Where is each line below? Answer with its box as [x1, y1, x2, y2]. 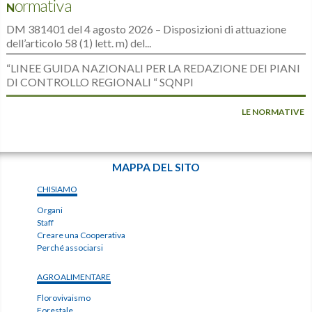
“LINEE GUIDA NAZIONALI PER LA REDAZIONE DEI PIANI [6, 61, 300, 75]
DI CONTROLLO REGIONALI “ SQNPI [6, 75, 194, 88]
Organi [37, 204, 63, 215]
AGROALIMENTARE [37, 271, 111, 282]
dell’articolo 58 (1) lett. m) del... [6, 36, 151, 49]
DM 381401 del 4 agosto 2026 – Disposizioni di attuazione [6, 22, 286, 36]
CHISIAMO [37, 183, 78, 194]
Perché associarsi [37, 242, 104, 253]
